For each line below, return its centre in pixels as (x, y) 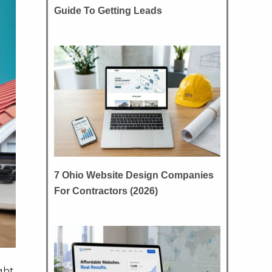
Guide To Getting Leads (108, 10)
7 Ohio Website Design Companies (134, 175)
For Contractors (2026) (106, 191)
